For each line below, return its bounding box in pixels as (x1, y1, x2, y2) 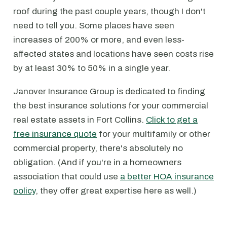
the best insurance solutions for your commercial (13, 101, 208, 110)
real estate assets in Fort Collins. (13, 115, 146, 125)
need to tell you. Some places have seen (13, 21, 174, 30)
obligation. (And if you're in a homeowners (13, 158, 181, 167)
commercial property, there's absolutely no (13, 143, 183, 153)
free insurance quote (13, 129, 97, 139)
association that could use (13, 172, 120, 181)
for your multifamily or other (97, 129, 210, 139)
